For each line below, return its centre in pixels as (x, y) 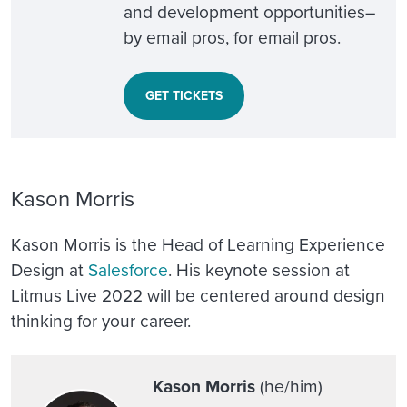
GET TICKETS (184, 96)
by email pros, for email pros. (232, 37)
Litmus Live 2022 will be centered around (172, 294)
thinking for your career (99, 320)
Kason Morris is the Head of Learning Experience (198, 243)
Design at (50, 269)
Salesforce (128, 269)
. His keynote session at (259, 269)
